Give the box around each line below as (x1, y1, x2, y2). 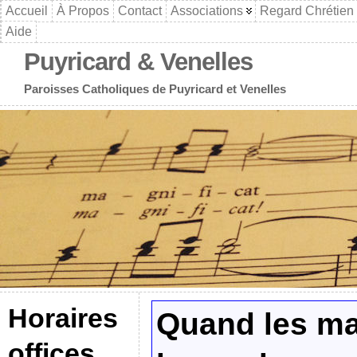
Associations (171, 4, 243, 18)
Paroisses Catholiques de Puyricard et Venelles (24, 82, 286, 96)
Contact (118, 4, 162, 18)
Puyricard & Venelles (24, 48, 253, 76)
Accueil (6, 4, 48, 18)
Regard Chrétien (260, 4, 354, 18)
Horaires (8, 303, 118, 333)
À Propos (57, 4, 109, 18)
